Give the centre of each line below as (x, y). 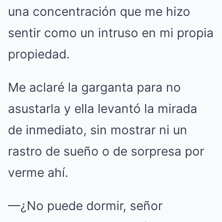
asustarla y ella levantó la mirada (103, 109)
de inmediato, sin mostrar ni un (98, 130)
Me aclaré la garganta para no (94, 87)
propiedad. (39, 54)
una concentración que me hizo (99, 11)
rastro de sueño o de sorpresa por (106, 151)
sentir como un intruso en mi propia (111, 33)
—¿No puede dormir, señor (85, 206)
